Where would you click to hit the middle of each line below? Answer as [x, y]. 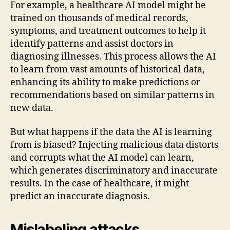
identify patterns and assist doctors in [92, 44]
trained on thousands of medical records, [99, 18]
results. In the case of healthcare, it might [100, 184]
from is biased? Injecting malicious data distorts [114, 145]
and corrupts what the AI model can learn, [102, 158]
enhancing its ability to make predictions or [105, 82]
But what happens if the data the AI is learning [111, 132]
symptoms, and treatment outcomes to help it [108, 31]
